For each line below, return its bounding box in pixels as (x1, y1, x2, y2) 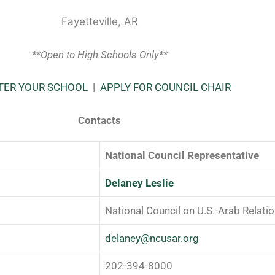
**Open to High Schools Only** (31, 48, 168, 61)
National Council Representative (105, 149, 259, 161)
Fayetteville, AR (61, 15, 138, 28)
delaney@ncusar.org (105, 231, 199, 244)
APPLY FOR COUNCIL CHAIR (99, 81, 231, 94)
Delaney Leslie (105, 176, 174, 189)
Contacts (78, 114, 121, 126)
